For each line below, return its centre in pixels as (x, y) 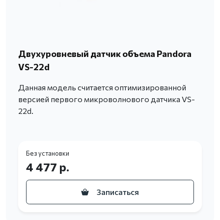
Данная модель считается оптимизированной (102, 87)
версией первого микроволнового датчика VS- (107, 99)
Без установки (48, 153)
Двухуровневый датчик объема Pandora (105, 54)
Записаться (118, 192)
